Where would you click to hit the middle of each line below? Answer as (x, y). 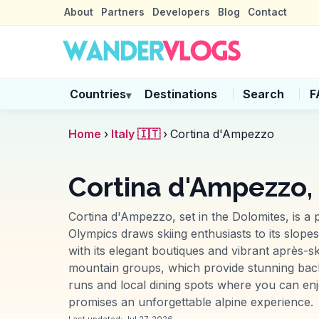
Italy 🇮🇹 (136, 134)
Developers (181, 12)
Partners (122, 12)
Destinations (181, 94)
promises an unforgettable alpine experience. (191, 302)
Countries (98, 94)
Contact (268, 12)
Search (263, 94)
